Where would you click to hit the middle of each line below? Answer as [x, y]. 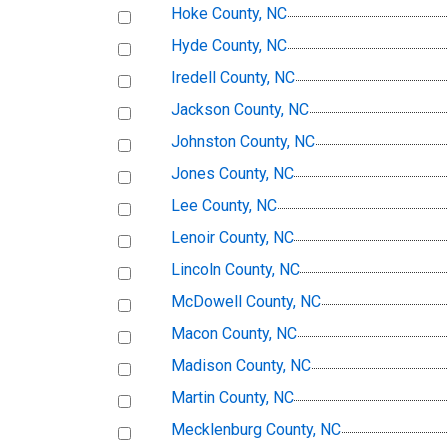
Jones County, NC [232, 174]
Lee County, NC [224, 206]
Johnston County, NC [243, 142]
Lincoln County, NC [235, 270]
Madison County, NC [241, 366]
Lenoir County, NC [232, 238]
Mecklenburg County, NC [256, 430]
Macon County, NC [234, 334]
